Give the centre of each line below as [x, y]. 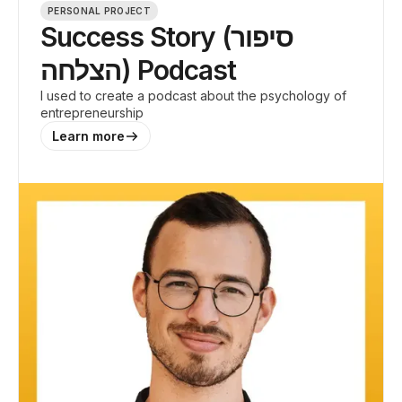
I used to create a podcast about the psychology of [193, 96]
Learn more [88, 136]
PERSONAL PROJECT [99, 11]
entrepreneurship [92, 113]
